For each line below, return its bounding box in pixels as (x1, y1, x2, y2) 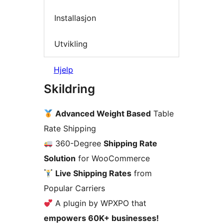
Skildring (44, 82, 95, 97)
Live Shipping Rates (55, 168, 132, 179)
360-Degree (53, 138, 104, 149)
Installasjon (54, 13, 96, 23)
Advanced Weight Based (55, 109, 151, 119)
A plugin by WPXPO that (53, 198, 147, 209)
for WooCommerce (76, 153, 150, 164)
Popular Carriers (44, 183, 105, 194)
